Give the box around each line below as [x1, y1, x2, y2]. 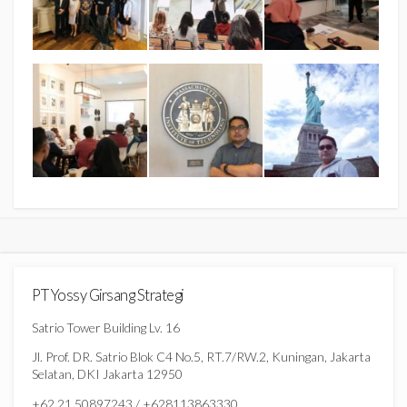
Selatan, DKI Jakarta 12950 [32, 366, 183, 382]
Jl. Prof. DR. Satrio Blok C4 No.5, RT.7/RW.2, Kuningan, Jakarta [32, 349, 371, 365]
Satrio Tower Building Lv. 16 [32, 319, 180, 335]
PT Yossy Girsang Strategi [32, 286, 184, 305]
